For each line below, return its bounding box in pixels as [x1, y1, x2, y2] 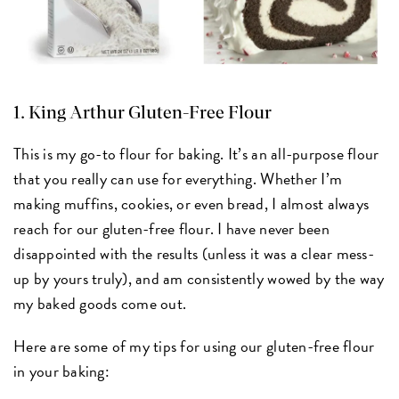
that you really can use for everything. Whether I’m [13, 166, 343, 191]
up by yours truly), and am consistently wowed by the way [13, 265, 385, 290]
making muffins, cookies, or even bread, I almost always [13, 191, 370, 216]
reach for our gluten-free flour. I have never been [13, 216, 330, 240]
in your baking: [13, 358, 110, 383]
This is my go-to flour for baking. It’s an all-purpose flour [13, 141, 379, 166]
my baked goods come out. [13, 290, 187, 315]
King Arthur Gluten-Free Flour [28, 103, 273, 122]
